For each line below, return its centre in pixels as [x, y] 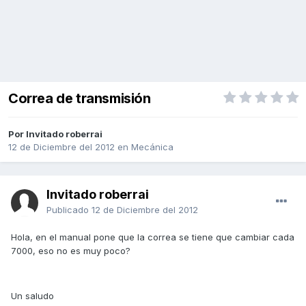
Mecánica [152, 147]
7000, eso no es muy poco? [71, 251]
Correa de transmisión [80, 99]
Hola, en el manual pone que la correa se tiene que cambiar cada [153, 237]
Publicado [69, 210]
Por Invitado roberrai [55, 134]
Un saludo [32, 296]
